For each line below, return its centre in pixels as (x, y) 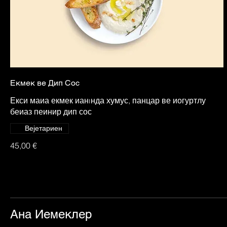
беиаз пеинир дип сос (51, 111)
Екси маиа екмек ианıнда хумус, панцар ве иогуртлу (108, 100)
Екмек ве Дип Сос (45, 83)
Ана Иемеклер (51, 214)
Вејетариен (44, 128)
